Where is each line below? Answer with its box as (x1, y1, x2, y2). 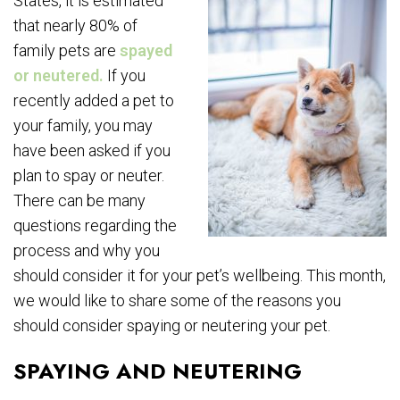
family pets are (13, 41, 120, 61)
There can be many (13, 191, 146, 211)
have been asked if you (13, 141, 171, 161)
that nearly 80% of (13, 16, 137, 36)
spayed (120, 41, 172, 61)
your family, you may (13, 116, 153, 136)
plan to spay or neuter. (13, 166, 164, 186)
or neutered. (13, 66, 104, 86)
